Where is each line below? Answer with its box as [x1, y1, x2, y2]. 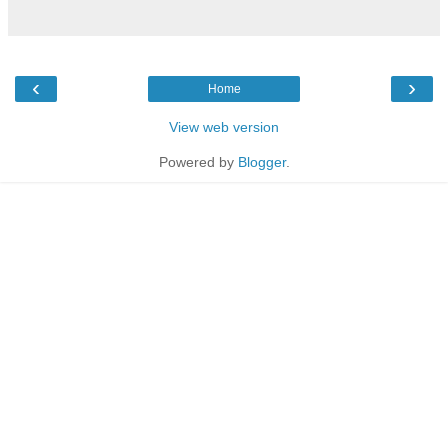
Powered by [158, 153, 238, 170]
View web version [169, 118, 279, 135]
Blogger [237, 153, 286, 170]
